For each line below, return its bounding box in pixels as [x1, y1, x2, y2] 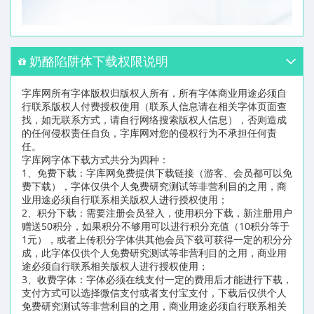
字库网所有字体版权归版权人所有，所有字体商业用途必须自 [22, 86, 287, 100]
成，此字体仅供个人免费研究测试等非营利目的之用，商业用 [22, 246, 287, 260]
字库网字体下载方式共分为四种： [22, 153, 169, 167]
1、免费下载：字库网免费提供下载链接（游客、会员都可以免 [22, 166, 292, 180]
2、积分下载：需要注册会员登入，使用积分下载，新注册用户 [22, 206, 292, 220]
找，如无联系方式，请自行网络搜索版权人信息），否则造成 [22, 113, 287, 127]
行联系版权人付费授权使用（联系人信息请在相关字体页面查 [22, 100, 287, 114]
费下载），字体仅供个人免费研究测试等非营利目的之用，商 [22, 179, 287, 193]
